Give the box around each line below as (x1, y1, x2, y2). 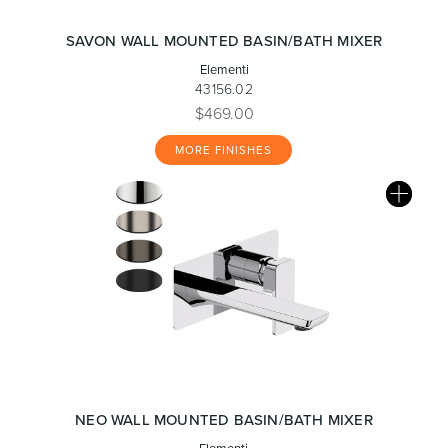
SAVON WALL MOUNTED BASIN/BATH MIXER (65, 30, 383, 51)
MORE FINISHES (174, 142, 272, 158)
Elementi (199, 60, 249, 78)
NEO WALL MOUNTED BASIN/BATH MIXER (75, 409, 373, 430)
